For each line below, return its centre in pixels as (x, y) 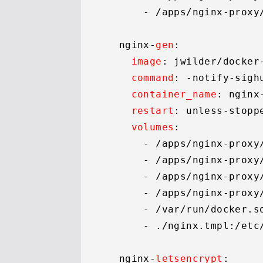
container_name (174, 94)
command (153, 78)
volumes (153, 127)
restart (153, 111)
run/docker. (220, 209)
